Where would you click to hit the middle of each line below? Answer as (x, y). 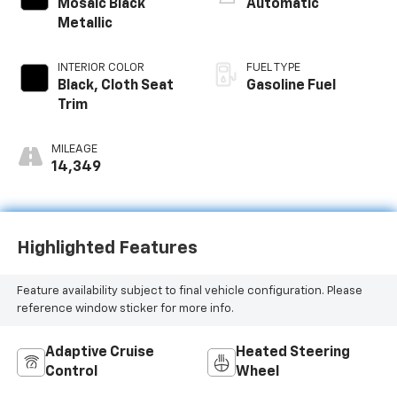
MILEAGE (74, 149)
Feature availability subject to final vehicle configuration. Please (189, 292)
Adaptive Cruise (99, 352)
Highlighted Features (107, 249)
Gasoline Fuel (291, 86)
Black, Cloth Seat (115, 86)
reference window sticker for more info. (125, 309)
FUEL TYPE (273, 67)
